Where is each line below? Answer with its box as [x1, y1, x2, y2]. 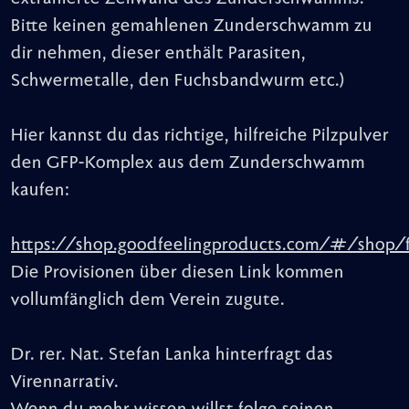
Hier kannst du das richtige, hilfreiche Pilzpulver [11, 126, 389, 145]
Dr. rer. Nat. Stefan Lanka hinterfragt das [11, 345, 333, 364]
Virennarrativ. [11, 372, 119, 392]
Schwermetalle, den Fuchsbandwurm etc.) [11, 71, 345, 90]
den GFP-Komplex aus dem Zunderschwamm [11, 153, 365, 173]
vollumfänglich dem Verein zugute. [11, 290, 285, 309]
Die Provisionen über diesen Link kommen [11, 263, 344, 282]
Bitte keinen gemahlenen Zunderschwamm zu [11, 16, 372, 36]
